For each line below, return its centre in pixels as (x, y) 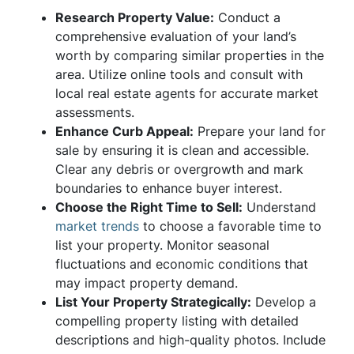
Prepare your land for (260, 131)
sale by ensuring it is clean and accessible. (182, 150)
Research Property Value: (135, 17)
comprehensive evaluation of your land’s (176, 36)
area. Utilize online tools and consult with (179, 74)
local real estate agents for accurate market (187, 93)
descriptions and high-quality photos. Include (190, 340)
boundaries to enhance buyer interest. (169, 188)
